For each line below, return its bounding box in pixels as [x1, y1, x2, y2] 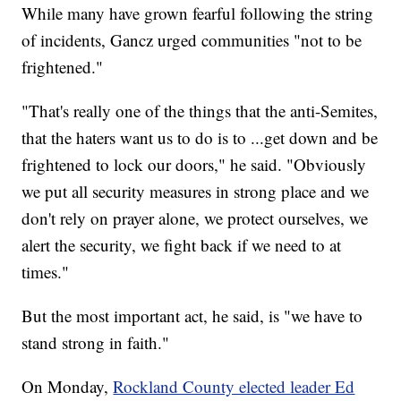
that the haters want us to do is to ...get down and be [21, 126, 379, 149]
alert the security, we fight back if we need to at [21, 234, 342, 257]
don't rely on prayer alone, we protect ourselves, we [21, 207, 369, 230]
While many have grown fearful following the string [21, 2, 374, 25]
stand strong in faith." [21, 331, 170, 354]
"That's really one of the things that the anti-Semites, [21, 99, 379, 123]
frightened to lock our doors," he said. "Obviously [21, 153, 367, 176]
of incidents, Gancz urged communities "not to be [21, 29, 363, 52]
